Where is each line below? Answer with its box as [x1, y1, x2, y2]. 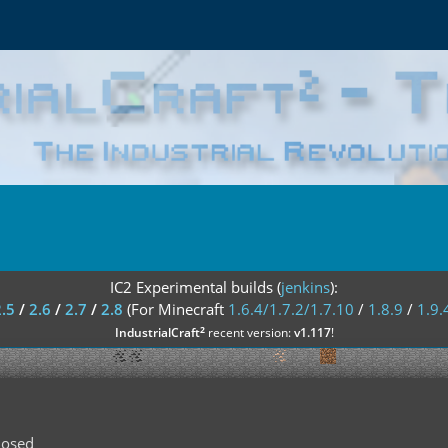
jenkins [281, 277, 330, 297]
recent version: [204, 324, 294, 341]
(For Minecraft [127, 299, 228, 319]
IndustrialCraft [114, 324, 200, 341]
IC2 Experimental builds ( [110, 277, 281, 297]
